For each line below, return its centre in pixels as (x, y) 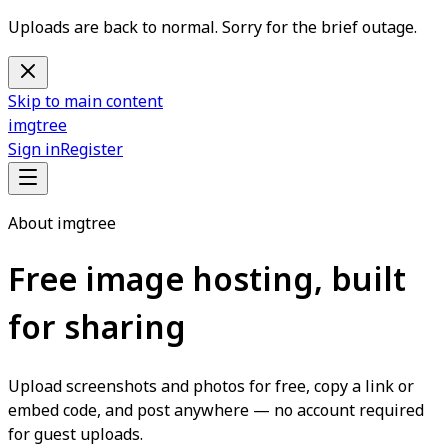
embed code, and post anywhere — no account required (216, 410)
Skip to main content (85, 102)
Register (91, 150)
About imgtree (62, 224)
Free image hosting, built (207, 281)
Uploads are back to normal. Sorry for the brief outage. (212, 28)
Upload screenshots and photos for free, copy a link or (211, 386)
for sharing (97, 329)
